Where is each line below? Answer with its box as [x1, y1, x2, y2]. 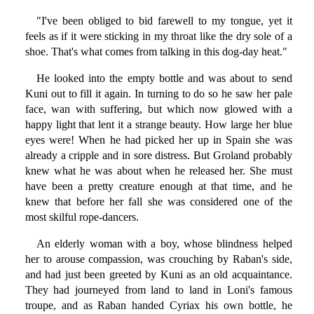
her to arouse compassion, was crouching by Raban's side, [25, 253, 292, 266]
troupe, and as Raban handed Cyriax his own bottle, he [25, 299, 292, 312]
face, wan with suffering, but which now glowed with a [25, 103, 292, 116]
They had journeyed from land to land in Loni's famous [25, 284, 292, 296]
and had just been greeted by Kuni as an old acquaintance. [25, 268, 292, 281]
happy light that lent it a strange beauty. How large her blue [25, 118, 292, 131]
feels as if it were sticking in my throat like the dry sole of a [25, 30, 292, 43]
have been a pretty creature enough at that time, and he [25, 180, 292, 193]
